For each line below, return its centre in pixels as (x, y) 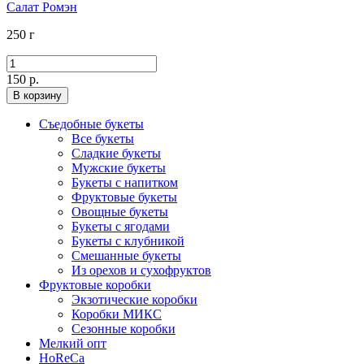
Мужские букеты (119, 167)
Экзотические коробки (134, 299)
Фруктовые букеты (124, 197)
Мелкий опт (73, 343)
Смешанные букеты (126, 255)
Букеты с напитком (125, 182)
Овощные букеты (120, 211)
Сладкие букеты (116, 153)
